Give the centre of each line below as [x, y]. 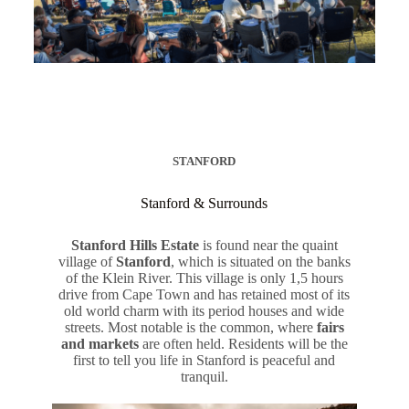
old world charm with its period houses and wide [204, 310]
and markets [100, 343]
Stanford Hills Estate [135, 245]
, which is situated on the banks [260, 261]
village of [87, 261]
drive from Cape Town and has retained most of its [204, 294]
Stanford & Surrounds [204, 203]
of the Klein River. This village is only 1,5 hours [204, 278]
